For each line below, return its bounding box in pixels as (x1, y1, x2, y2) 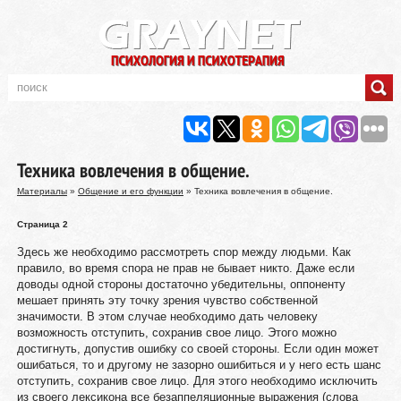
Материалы (16, 186, 67, 196)
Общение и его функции (77, 186, 183, 196)
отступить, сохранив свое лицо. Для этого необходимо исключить (16, 374, 378, 388)
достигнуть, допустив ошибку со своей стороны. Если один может (16, 342, 379, 355)
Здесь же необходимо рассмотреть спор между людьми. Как (16, 245, 351, 259)
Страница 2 (16, 219, 68, 229)
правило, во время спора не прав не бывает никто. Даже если (16, 261, 354, 275)
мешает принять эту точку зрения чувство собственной (16, 294, 318, 307)
